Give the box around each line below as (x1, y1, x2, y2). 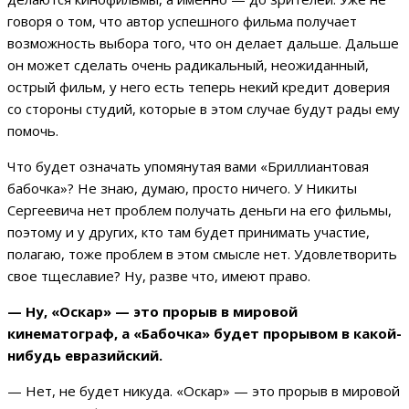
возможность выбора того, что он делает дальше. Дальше (7, 33, 399, 52)
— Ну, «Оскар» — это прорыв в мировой (7, 301, 298, 320)
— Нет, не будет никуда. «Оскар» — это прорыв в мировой (7, 381, 400, 400)
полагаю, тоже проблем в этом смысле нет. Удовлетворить (7, 244, 397, 263)
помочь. (7, 121, 58, 140)
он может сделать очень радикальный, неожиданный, (7, 55, 369, 74)
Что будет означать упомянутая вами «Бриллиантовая (7, 156, 369, 175)
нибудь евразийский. (7, 345, 163, 364)
